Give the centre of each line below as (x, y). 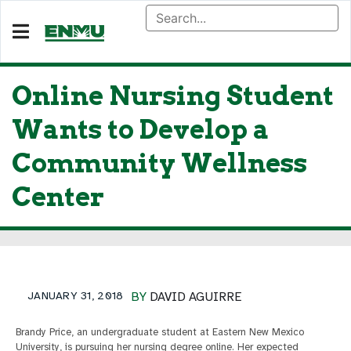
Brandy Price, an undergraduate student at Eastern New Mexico (160, 332)
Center (58, 197)
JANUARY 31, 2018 (76, 296)
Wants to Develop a (141, 129)
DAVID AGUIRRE (196, 297)
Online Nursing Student (173, 96)
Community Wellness (159, 163)
